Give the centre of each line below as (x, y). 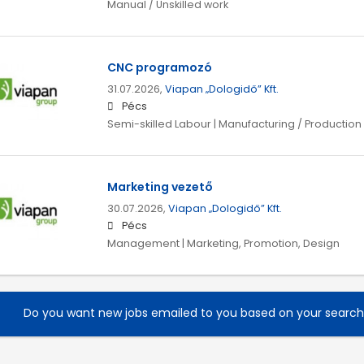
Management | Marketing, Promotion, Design (223, 244)
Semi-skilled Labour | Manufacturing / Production (234, 124)
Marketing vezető (160, 187)
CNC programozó (159, 68)
